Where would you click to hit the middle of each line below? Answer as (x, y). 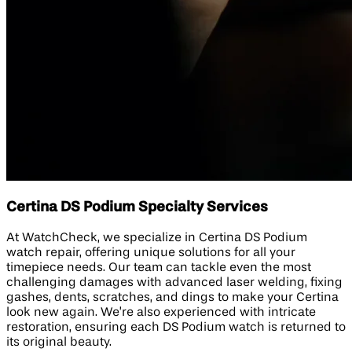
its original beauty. (59, 342)
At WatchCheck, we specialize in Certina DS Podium (157, 238)
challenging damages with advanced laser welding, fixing (174, 282)
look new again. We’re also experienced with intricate (161, 312)
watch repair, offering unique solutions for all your (151, 253)
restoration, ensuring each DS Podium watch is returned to (176, 327)
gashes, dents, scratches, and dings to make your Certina (172, 297)
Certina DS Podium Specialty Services (137, 208)
